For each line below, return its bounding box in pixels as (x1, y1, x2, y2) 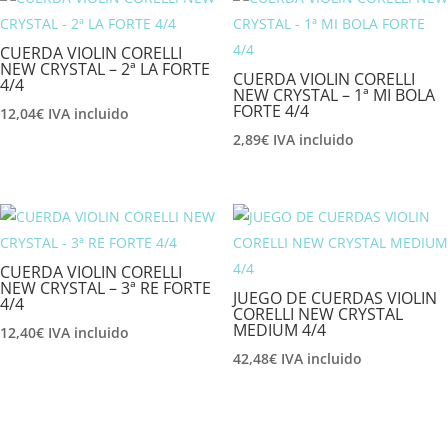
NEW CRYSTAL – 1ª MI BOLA (232, 83, 435, 106)
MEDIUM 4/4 (232, 319, 326, 342)
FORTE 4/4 (232, 99, 309, 122)
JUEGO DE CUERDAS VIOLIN (232, 287, 437, 310)
